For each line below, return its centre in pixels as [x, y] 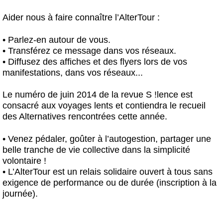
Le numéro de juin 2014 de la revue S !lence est [98, 95]
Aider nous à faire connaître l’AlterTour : [81, 17]
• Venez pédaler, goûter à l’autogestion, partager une [107, 139]
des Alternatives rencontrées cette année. [85, 117]
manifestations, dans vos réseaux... [73, 72]
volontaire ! [24, 161]
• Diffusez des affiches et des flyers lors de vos [95, 61]
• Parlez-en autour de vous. [56, 40]
